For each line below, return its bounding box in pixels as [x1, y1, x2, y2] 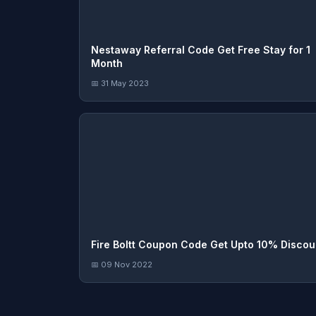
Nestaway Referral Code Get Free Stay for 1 [91, 44, 310, 56]
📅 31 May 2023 [91, 78, 149, 89]
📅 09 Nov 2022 [91, 260, 152, 270]
